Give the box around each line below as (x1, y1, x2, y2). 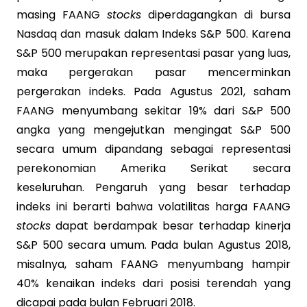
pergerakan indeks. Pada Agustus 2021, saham (16, 84, 291, 99)
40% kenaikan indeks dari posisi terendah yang (16, 275, 291, 291)
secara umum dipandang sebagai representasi (16, 141, 291, 157)
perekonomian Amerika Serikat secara (16, 160, 291, 176)
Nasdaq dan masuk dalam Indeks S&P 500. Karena (16, 26, 291, 42)
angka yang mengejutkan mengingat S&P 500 (16, 122, 291, 138)
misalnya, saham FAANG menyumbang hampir (16, 256, 291, 272)
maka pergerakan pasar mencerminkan (16, 64, 291, 80)
